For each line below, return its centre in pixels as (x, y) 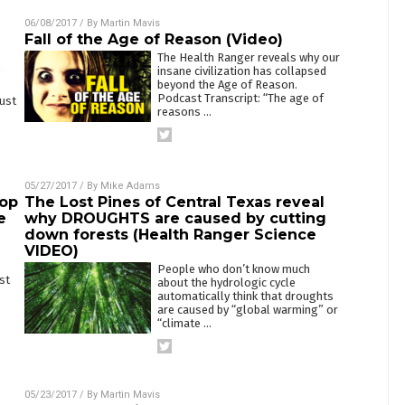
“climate (180, 323)
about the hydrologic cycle (226, 283)
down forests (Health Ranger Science (170, 235)
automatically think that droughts (245, 296)
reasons (180, 112)
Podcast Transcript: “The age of (240, 98)
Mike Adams (130, 186)
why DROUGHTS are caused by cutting (175, 218)
